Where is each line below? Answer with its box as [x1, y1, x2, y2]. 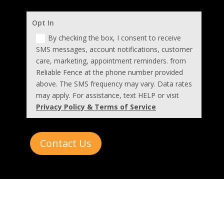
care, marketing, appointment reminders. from [36, 55, 186, 65]
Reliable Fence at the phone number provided [36, 67, 183, 77]
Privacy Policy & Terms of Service [36, 101, 156, 111]
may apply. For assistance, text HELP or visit [36, 90, 179, 100]
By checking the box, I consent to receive [48, 32, 181, 42]
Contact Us [40, 136, 92, 150]
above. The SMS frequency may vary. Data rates [36, 78, 192, 88]
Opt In [32, 17, 54, 27]
